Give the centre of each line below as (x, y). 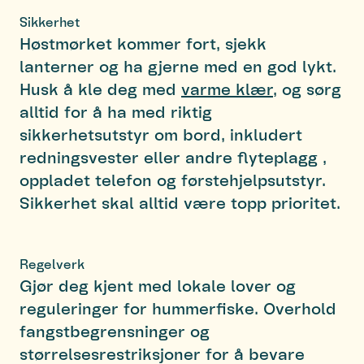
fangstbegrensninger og (115, 330)
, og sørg (307, 88)
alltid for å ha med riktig (116, 111)
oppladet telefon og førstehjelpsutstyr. (173, 179)
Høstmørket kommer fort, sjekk (143, 43)
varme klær (227, 88)
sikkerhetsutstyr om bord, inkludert (161, 134)
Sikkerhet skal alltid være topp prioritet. (180, 202)
